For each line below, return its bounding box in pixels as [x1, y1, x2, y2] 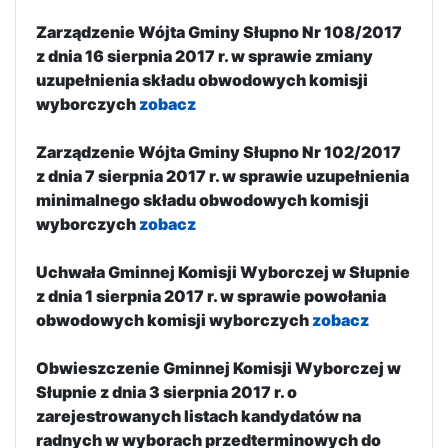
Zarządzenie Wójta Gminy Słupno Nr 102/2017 [36, 141, 401, 162]
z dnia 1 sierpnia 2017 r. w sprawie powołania [36, 285, 386, 306]
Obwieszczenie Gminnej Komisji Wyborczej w [36, 357, 401, 378]
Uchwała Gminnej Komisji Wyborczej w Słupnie [36, 261, 410, 282]
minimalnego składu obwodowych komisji [36, 189, 369, 210]
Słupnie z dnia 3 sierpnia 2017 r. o [36, 381, 297, 402]
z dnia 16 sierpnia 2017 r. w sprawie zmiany [36, 45, 373, 66]
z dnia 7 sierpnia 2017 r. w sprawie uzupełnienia [36, 165, 409, 186]
